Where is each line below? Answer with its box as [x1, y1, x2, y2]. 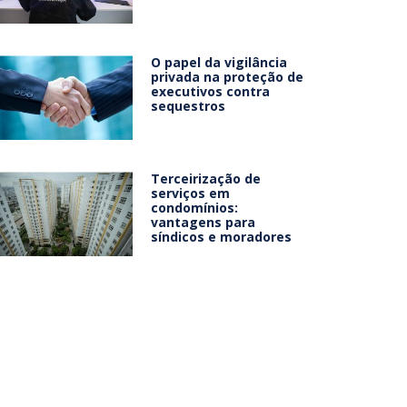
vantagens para [151, 213, 256, 232]
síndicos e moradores [151, 228, 293, 246]
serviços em [151, 184, 231, 203]
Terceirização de [151, 170, 262, 188]
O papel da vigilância [151, 54, 288, 72]
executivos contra [151, 83, 271, 101]
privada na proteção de [151, 68, 304, 86]
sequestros [151, 97, 226, 115]
